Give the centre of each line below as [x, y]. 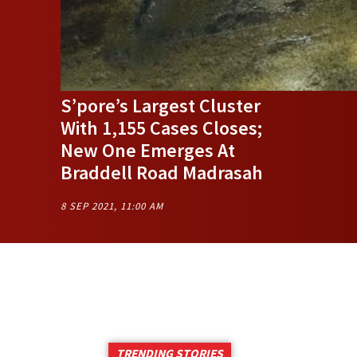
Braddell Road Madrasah [162, 173]
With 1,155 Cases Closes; [161, 128]
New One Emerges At [148, 150]
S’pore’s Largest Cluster [161, 106]
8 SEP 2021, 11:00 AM [112, 206]
